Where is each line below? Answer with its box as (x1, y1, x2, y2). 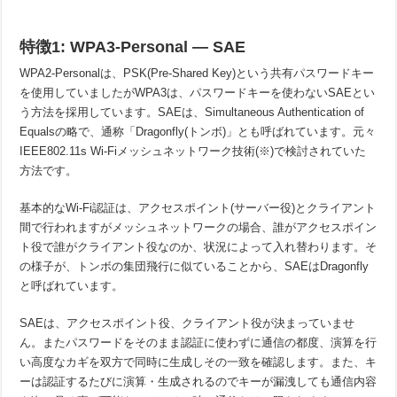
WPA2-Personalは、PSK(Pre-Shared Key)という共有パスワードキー (19, 66, 375, 80)
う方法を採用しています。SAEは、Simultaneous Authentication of (19, 105, 365, 119)
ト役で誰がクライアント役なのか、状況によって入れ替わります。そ (19, 240, 378, 253)
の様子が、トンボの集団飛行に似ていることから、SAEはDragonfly (19, 260, 370, 273)
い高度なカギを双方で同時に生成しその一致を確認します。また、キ (19, 355, 378, 369)
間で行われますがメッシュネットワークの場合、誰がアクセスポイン (19, 221, 378, 234)
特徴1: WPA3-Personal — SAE (19, 38, 246, 56)
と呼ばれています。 (19, 279, 124, 292)
